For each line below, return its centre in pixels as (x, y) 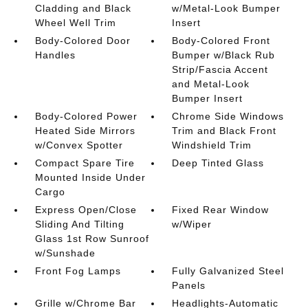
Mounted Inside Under (90, 177)
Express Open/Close (86, 209)
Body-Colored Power (86, 116)
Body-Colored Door (82, 40)
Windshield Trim (212, 145)
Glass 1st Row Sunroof (92, 238)
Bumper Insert (208, 98)
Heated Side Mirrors (85, 130)
